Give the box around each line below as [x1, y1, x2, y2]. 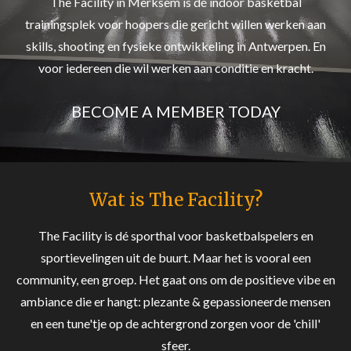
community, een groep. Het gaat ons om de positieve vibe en [16, 272, 335, 287]
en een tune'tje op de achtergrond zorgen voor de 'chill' [31, 316, 320, 331]
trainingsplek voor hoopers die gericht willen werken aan [25, 16, 326, 31]
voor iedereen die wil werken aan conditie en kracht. [38, 60, 313, 75]
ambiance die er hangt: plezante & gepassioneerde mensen [20, 294, 331, 309]
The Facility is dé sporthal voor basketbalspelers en [38, 228, 313, 243]
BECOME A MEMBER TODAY [71, 102, 280, 121]
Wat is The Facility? [89, 188, 262, 211]
